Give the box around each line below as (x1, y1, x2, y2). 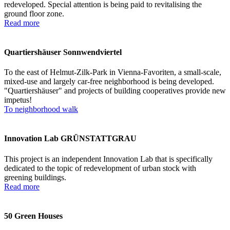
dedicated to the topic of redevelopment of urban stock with (4, 163, 196, 172)
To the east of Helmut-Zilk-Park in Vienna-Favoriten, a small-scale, (4, 68, 221, 77)
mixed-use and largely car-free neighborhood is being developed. (4, 77, 214, 86)
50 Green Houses (4, 211, 63, 220)
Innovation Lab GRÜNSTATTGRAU (4, 134, 137, 143)
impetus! (4, 95, 32, 105)
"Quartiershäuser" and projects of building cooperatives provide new (4, 86, 226, 95)
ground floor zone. (4, 9, 64, 18)
